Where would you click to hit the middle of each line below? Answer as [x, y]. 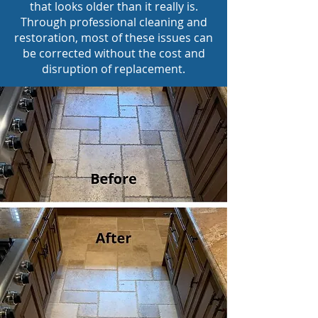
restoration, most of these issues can [114, 38]
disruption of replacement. [114, 69]
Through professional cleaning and [114, 22]
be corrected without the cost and [114, 53]
